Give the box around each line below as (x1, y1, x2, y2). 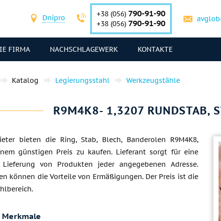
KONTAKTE (138, 45, 173, 54)
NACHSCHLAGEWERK (50, 45, 118, 54)
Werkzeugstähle (126, 76, 180, 85)
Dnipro (42, 13, 65, 22)
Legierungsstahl (55, 76, 110, 85)
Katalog (12, 76, 38, 85)
